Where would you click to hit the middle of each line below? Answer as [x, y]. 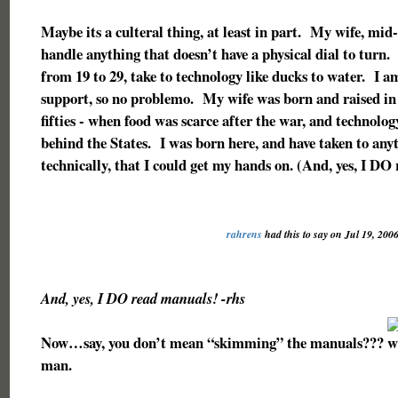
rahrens [244, 234]
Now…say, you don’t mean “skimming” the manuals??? [214, 342]
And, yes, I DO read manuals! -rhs [143, 298]
